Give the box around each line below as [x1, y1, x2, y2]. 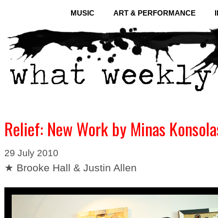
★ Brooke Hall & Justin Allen [4, 162, 137, 173]
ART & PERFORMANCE [113, 9, 196, 17]
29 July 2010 [4, 148, 58, 158]
